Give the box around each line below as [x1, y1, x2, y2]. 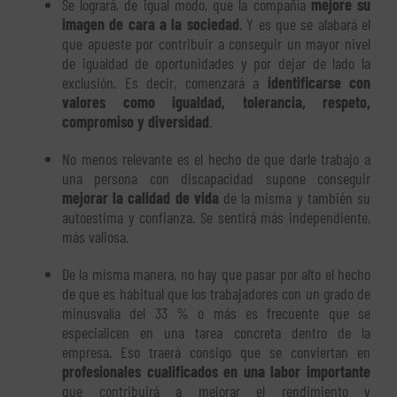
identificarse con [267, 72, 370, 92]
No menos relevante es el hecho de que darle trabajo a [62, 148, 370, 168]
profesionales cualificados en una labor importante [62, 361, 370, 381]
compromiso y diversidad [62, 111, 209, 131]
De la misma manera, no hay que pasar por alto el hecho [62, 263, 370, 284]
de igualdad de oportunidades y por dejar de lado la [62, 52, 370, 73]
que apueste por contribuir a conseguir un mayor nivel [62, 33, 370, 53]
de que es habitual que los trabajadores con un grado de [62, 283, 370, 303]
